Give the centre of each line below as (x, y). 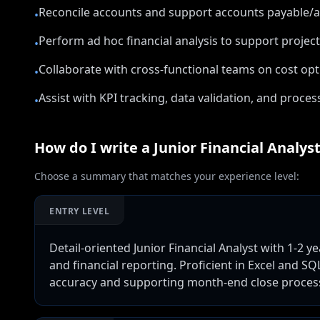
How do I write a (94, 147)
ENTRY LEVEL (80, 211)
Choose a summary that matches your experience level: (167, 176)
